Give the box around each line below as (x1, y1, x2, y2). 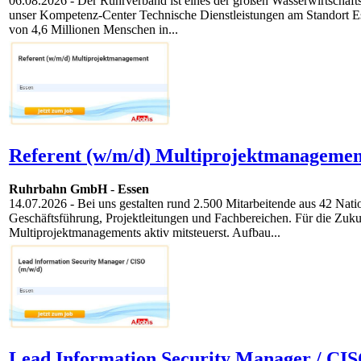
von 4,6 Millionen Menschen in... (9, 23, 178, 37)
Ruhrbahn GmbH (9, 182, 107, 197)
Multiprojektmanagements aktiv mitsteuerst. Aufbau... (9, 226, 280, 240)
